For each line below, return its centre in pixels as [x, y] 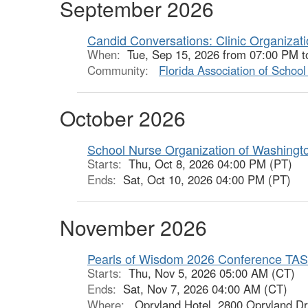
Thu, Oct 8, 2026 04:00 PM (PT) [210, 164]
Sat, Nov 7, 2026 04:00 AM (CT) [205, 289]
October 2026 [123, 118]
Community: [120, 70]
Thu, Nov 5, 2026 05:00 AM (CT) [212, 273]
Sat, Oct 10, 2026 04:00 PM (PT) [207, 180]
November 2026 [133, 228]
